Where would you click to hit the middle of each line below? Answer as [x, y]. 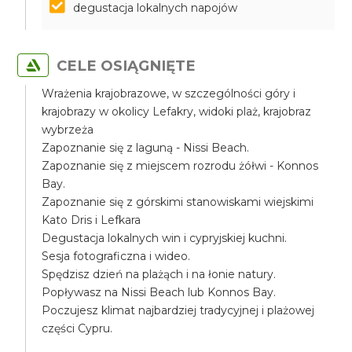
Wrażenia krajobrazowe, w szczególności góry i [169, 93]
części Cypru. [77, 328]
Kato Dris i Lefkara [92, 220]
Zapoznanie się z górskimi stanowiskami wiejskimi [178, 202]
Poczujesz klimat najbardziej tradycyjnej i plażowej [178, 310]
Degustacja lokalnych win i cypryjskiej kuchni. [165, 238]
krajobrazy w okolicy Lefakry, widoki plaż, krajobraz [177, 112]
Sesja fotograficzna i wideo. [116, 256]
